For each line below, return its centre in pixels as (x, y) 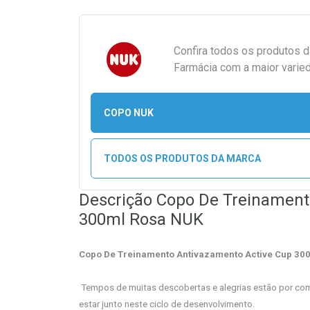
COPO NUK (128, 112)
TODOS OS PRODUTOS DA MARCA (182, 158)
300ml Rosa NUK (141, 219)
